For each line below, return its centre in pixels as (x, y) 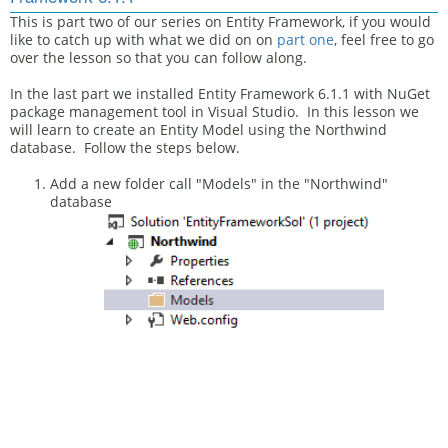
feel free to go (387, 39)
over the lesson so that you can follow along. (158, 57)
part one (305, 39)
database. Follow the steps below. (125, 147)
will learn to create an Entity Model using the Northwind (198, 129)
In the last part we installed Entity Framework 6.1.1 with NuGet (220, 93)
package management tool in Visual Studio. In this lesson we (214, 111)
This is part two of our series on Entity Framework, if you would (220, 21)
